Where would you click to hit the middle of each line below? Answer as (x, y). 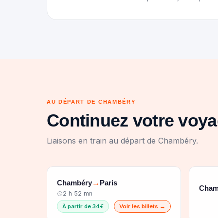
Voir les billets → (142, 206)
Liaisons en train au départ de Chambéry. (122, 141)
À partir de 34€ (83, 206)
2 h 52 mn (78, 193)
